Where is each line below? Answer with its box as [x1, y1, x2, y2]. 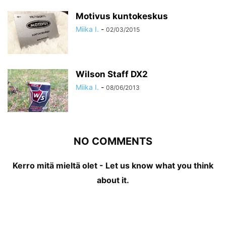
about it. [97, 175, 129, 186]
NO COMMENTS [74, 135, 152, 148]
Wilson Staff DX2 [76, 69, 148, 80]
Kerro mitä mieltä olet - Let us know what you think [13, 160, 213, 171]
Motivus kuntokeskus [76, 11, 168, 22]
